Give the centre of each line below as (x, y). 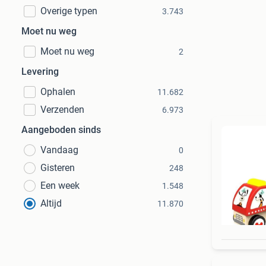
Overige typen (69, 11)
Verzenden (62, 110)
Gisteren (58, 168)
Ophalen (58, 92)
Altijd (51, 203)
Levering (40, 72)
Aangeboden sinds (61, 130)
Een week (60, 186)
